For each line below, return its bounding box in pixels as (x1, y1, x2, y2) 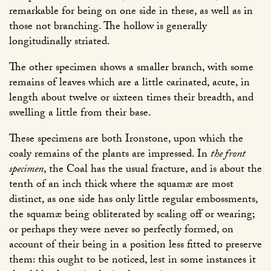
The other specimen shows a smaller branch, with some (9, 59, 253, 79)
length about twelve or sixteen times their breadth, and (9, 90, 253, 109)
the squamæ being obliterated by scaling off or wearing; (9, 206, 255, 226)
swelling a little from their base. (9, 105, 151, 124)
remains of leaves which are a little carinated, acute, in (9, 74, 250, 94)
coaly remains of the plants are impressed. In (9, 146, 211, 165)
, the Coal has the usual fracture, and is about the (44, 161, 262, 180)
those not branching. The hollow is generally (9, 18, 207, 38)
